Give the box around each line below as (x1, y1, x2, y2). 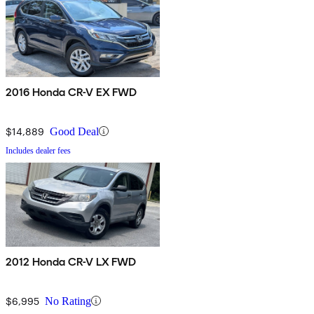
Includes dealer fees (6, 145, 71, 156)
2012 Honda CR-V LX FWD (6, 254, 137, 268)
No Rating (45, 294, 91, 307)
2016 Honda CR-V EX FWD (6, 85, 138, 99)
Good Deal (50, 125, 99, 137)
